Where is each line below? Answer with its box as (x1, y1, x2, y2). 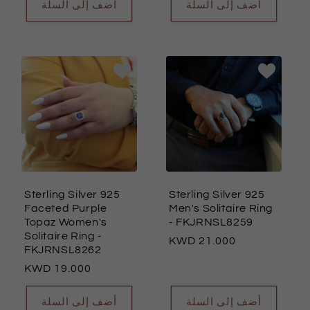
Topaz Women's (24, 217, 107, 228)
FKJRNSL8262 (24, 244, 102, 256)
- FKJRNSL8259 (169, 217, 253, 228)
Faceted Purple (24, 203, 107, 215)
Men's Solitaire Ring (169, 203, 273, 215)
